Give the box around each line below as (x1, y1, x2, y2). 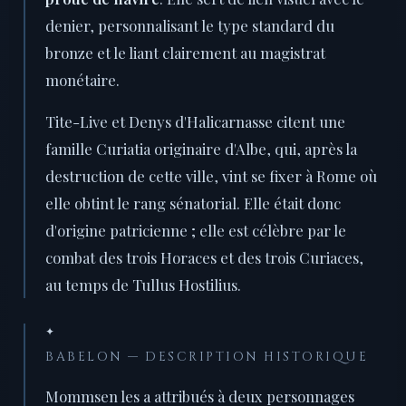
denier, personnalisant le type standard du (45, 15, 334, 36)
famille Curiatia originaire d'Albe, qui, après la (45, 139, 357, 159)
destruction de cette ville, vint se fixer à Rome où (45, 166, 377, 187)
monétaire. (45, 70, 120, 91)
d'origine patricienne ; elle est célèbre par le (45, 220, 346, 241)
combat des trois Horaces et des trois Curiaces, (45, 247, 363, 268)
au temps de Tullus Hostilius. (45, 275, 241, 295)
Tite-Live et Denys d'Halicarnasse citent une (45, 111, 345, 132)
